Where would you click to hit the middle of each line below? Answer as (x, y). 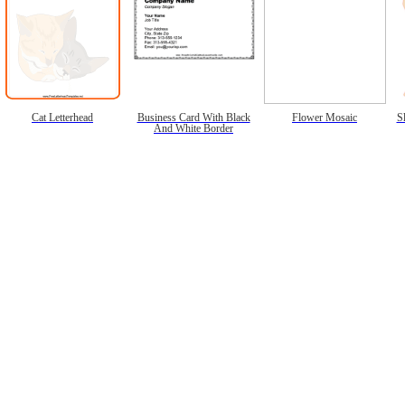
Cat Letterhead (62, 117)
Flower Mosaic (325, 117)
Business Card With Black (193, 117)
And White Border (193, 128)
